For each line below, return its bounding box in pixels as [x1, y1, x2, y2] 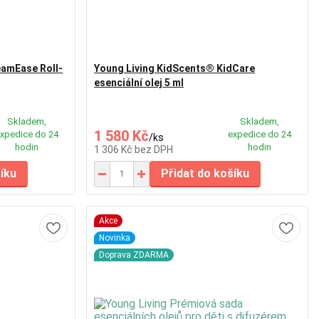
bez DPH [135, 143, 174, 155]
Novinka [99, 232, 131, 243]
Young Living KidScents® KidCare [94, 62, 256, 74]
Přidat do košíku [161, 166, 250, 180]
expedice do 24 [227, 128, 291, 140]
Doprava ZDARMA [99, 249, 169, 260]
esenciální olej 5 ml [94, 76, 184, 88]
